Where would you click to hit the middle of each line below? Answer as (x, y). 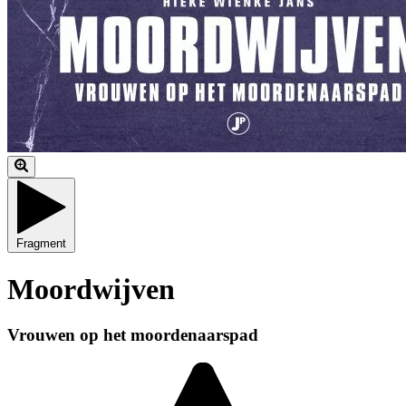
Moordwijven (91, 289)
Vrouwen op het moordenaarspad (133, 334)
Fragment (41, 244)
